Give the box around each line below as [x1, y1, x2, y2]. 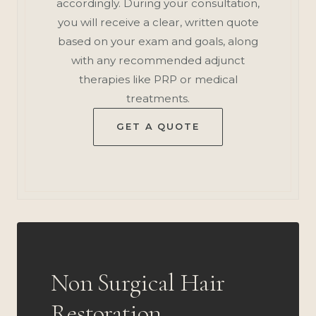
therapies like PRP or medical [78, 72, 238, 86]
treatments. [126, 91, 190, 105]
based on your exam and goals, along [58, 34, 258, 48]
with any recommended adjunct [71, 53, 245, 67]
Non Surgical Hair [51, 267, 225, 298]
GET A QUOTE [116, 121, 200, 132]
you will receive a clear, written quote [57, 15, 259, 29]
